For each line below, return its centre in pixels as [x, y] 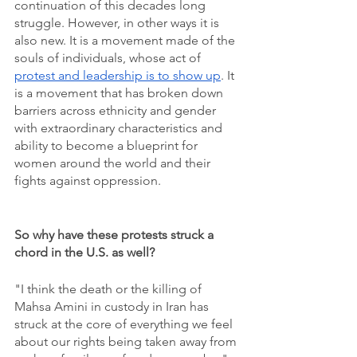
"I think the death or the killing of [110, 289]
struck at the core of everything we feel [125, 324]
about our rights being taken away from [127, 341]
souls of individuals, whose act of [109, 58]
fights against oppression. [89, 180]
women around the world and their [114, 163]
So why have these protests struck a [116, 235]
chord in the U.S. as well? [84, 252]
